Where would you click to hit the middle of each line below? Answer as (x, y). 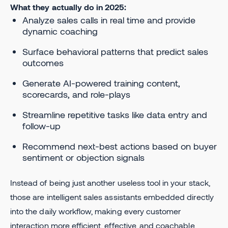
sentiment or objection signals (83, 157)
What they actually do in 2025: (68, 7)
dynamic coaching (60, 31)
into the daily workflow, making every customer (96, 211)
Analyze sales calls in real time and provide (109, 20)
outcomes (43, 62)
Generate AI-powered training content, (101, 83)
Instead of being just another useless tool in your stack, (110, 182)
